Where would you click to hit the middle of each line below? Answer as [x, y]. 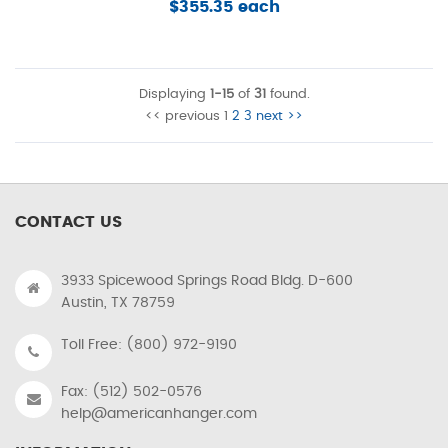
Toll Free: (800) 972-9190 [149, 344]
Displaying [174, 95]
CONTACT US [68, 221]
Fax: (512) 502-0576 [131, 391]
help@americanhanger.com [159, 413]
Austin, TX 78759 [118, 302]
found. [287, 95]
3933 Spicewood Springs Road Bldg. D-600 [207, 280]
